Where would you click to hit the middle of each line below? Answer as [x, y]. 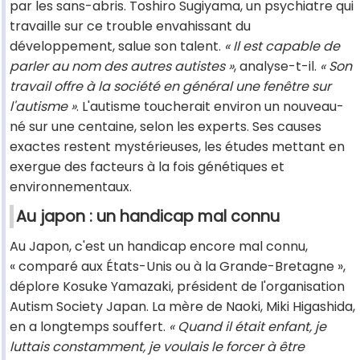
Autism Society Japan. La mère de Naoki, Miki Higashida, [182, 307]
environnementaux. [71, 187]
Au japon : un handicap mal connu [148, 217]
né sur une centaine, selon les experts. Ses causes [166, 127]
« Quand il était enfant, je [247, 327]
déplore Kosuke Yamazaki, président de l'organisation [177, 287]
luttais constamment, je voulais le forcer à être [157, 347]
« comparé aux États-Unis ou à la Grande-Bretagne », [178, 267]
